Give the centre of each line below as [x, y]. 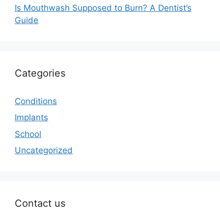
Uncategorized [44, 151]
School [28, 134]
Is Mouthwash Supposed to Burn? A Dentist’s [103, 8]
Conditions [36, 101]
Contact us [40, 204]
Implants [31, 118]
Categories [40, 73]
